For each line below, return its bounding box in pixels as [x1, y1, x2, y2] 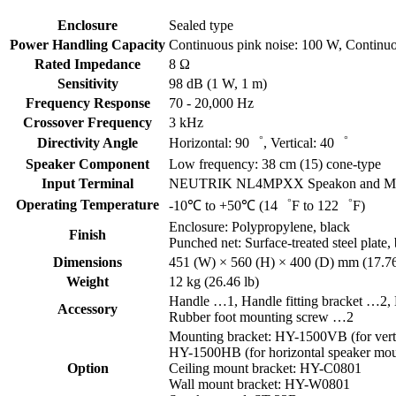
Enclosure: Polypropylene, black [169, 219, 350, 235]
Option [66, 361, 109, 377]
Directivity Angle [37, 135, 138, 151]
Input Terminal [42, 176, 133, 192]
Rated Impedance [34, 57, 141, 72]
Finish [69, 227, 106, 243]
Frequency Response [25, 95, 150, 111]
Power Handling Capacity [10, 37, 165, 53]
